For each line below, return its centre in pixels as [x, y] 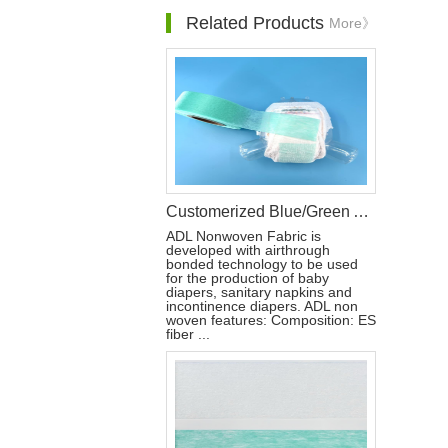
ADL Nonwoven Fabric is [243, 236]
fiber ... [188, 334]
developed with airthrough [248, 250]
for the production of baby [247, 278]
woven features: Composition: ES [271, 320]
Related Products [255, 23]
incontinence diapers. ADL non [262, 306]
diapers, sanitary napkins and [259, 292]
